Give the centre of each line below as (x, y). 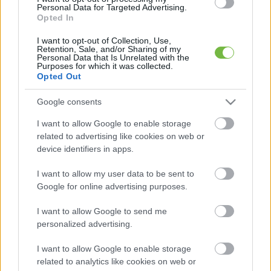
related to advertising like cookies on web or (121, 136)
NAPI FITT (133, 74)
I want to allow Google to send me (102, 211)
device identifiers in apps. (85, 149)
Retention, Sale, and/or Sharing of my (109, 49)
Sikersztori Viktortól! (135, 96)
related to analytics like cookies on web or (116, 261)
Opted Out (59, 76)
